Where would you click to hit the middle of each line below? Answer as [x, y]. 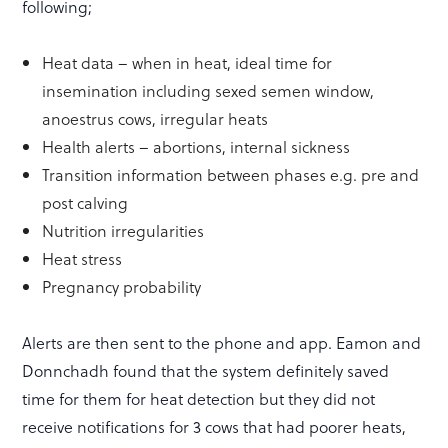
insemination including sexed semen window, [208, 90]
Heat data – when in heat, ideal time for [187, 62]
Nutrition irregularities [123, 230]
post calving [85, 202]
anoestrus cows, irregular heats [155, 118]
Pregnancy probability [122, 286]
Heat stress [82, 258]
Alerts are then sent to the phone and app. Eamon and [222, 342]
